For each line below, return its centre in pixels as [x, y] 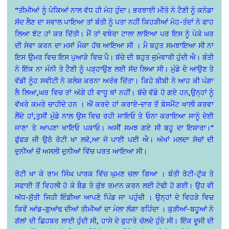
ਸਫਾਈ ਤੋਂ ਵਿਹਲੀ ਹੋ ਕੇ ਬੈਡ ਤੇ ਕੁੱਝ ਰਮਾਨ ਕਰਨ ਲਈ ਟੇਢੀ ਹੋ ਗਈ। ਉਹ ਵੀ [114, 186]
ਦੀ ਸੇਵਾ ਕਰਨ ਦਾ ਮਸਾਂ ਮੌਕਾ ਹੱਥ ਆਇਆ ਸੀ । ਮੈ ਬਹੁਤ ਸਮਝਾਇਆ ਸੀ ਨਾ [114, 45]
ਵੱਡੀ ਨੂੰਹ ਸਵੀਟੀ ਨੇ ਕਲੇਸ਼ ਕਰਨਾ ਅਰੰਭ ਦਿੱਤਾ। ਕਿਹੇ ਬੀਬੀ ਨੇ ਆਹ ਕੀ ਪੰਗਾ [114, 81]
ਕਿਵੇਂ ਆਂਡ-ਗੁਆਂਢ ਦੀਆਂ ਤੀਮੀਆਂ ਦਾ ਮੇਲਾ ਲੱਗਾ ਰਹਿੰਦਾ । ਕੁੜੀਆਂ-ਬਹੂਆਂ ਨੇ [114, 209]
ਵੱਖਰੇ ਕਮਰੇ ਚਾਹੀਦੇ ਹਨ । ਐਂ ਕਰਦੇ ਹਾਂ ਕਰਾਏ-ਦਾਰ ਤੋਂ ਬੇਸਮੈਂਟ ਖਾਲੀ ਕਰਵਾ [114, 104]
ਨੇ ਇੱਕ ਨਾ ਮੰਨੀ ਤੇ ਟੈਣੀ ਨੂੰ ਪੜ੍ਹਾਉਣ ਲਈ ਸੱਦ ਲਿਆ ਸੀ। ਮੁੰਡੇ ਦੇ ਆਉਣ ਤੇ [114, 69]
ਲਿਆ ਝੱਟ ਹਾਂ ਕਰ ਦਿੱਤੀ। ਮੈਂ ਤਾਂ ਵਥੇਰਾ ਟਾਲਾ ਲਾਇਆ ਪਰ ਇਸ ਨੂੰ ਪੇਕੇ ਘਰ [114, 34]
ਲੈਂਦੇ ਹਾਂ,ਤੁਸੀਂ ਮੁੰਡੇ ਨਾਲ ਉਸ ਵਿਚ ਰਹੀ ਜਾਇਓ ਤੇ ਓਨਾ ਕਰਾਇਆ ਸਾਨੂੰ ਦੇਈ [114, 116]
